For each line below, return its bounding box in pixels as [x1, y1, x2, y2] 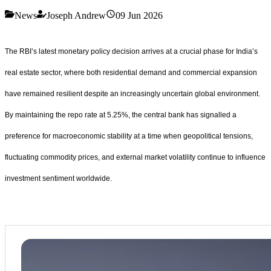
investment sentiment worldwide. [5, 174, 112, 183]
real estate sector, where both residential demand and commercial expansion [5, 68, 257, 77]
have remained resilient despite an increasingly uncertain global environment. [5, 89, 260, 98]
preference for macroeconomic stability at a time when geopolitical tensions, [5, 131, 253, 140]
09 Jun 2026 [116, 10, 163, 21]
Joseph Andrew [47, 10, 106, 21]
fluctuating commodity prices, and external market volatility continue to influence [5, 152, 266, 162]
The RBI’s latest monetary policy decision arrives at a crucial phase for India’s [5, 47, 258, 56]
